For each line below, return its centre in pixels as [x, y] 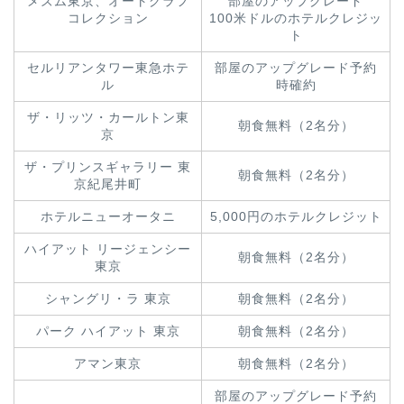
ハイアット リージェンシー [108, 249]
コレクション [108, 18]
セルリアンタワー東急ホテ [108, 68]
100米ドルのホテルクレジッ [296, 18]
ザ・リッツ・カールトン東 [108, 117]
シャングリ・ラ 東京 [108, 298]
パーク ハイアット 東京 [108, 331]
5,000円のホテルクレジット [296, 216]
